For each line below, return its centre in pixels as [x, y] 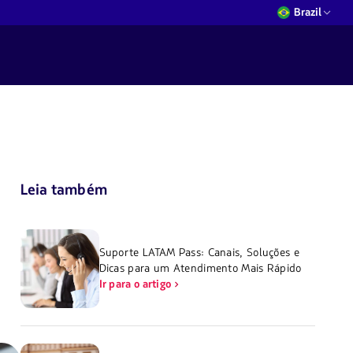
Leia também [63, 190]
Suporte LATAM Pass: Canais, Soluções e [199, 253]
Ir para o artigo [135, 284]
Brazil [308, 12]
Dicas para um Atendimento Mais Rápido [200, 269]
